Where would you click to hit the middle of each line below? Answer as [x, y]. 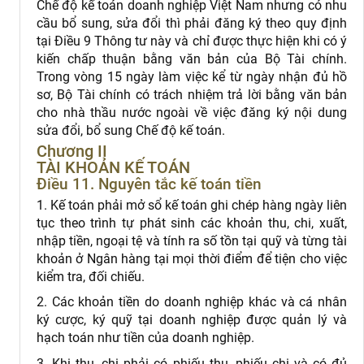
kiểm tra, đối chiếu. [91, 276]
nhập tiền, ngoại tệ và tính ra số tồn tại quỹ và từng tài [192, 240]
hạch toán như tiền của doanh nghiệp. [145, 338]
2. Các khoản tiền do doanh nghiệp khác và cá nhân [192, 302]
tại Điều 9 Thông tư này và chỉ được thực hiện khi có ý [192, 41]
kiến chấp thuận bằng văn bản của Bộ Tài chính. [192, 58]
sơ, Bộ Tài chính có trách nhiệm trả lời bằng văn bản [192, 94]
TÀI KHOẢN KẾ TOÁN [113, 168]
